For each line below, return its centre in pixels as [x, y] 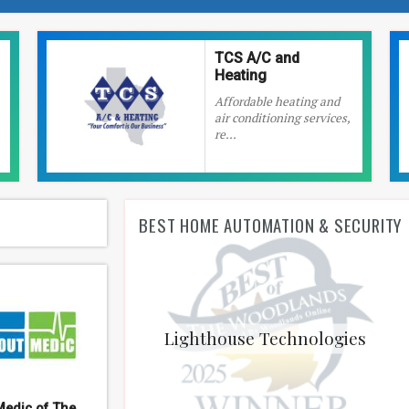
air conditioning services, [282, 118]
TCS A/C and [257, 58]
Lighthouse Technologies [266, 338]
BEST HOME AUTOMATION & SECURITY [271, 225]
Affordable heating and [277, 101]
